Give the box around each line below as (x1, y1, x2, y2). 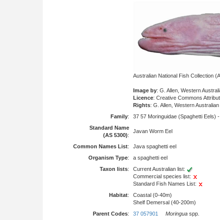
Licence (133, 95, 153, 101)
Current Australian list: (133, 166, 187, 172)
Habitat (109, 192, 128, 198)
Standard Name (89, 125, 129, 131)
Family (110, 113, 128, 119)
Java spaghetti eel (133, 143, 176, 149)
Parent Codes (93, 211, 128, 217)
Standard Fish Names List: (133, 181, 198, 187)
